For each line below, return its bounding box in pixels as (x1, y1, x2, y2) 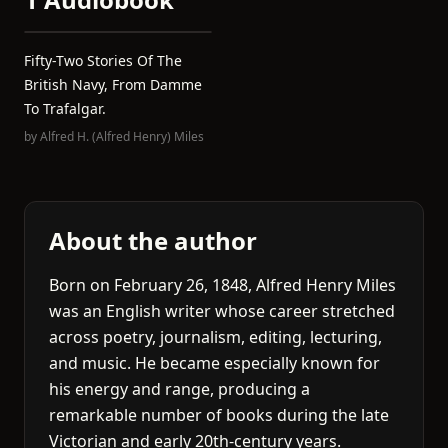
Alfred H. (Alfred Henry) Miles (40, 128, 204, 145)
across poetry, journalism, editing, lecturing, (49, 326, 382, 348)
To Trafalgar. (24, 99, 106, 118)
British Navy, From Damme (24, 75, 202, 94)
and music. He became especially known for (49, 352, 380, 374)
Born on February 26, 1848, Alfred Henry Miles (49, 274, 396, 296)
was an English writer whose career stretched (49, 300, 395, 322)
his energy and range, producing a (49, 378, 310, 400)
